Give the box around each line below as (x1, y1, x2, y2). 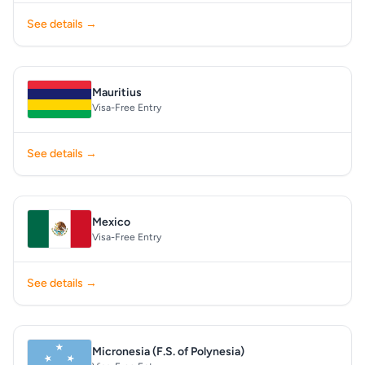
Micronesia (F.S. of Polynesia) (92, 345, 244, 358)
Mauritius (92, 86, 142, 99)
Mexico (92, 215, 130, 229)
